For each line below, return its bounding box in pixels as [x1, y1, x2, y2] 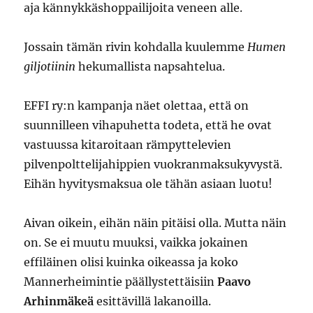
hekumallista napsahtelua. [75, 59, 226, 73]
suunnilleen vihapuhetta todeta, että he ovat [24, 118, 272, 132]
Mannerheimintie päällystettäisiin [24, 275, 218, 289]
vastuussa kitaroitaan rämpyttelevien [24, 138, 232, 152]
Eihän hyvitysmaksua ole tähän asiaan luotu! [24, 177, 273, 191]
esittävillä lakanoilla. [94, 294, 212, 308]
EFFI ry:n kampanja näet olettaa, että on [24, 99, 249, 112]
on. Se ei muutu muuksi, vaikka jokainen [24, 235, 249, 249]
